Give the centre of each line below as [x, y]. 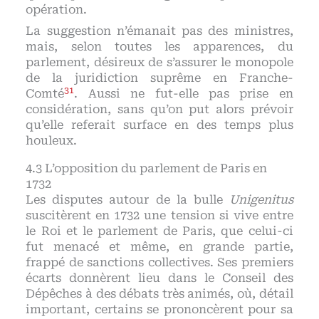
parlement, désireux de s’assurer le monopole [159, 63]
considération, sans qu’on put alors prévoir [159, 110]
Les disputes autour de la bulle [127, 199]
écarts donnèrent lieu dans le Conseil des [159, 278]
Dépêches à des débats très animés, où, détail [159, 293]
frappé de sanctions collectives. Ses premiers [159, 262]
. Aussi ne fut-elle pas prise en [184, 94]
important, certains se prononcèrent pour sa [159, 309]
